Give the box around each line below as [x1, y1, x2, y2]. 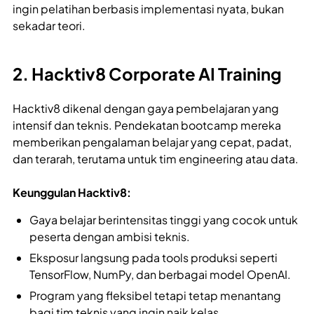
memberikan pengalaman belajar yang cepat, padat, [13, 134, 292, 149]
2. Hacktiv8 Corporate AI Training [13, 62, 282, 84]
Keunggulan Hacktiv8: [13, 184, 131, 200]
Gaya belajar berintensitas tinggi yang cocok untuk [29, 212, 298, 227]
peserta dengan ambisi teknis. [29, 228, 190, 244]
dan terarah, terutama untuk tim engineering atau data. [13, 151, 299, 166]
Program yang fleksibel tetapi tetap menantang [29, 287, 281, 303]
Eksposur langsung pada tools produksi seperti [29, 250, 278, 265]
